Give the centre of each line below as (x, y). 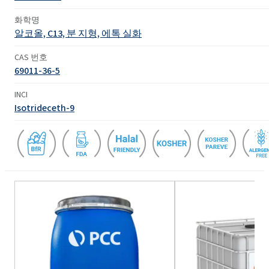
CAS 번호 (31, 57)
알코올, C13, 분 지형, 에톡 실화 (78, 33)
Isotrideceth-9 (44, 107)
